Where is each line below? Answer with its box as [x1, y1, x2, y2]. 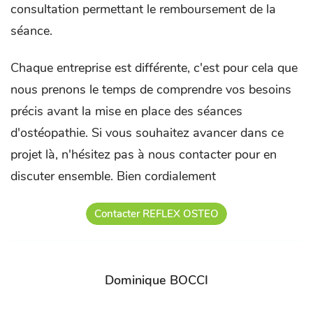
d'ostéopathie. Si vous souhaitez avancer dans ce [10, 124, 284, 141]
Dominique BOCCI [105, 272, 208, 289]
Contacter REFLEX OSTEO [94, 207, 219, 221]
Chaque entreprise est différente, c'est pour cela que [10, 59, 298, 76]
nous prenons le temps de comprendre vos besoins [10, 80, 291, 98]
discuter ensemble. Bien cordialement [10, 167, 223, 184]
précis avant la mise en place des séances [10, 102, 242, 119]
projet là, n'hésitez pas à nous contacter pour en [10, 145, 277, 163]
